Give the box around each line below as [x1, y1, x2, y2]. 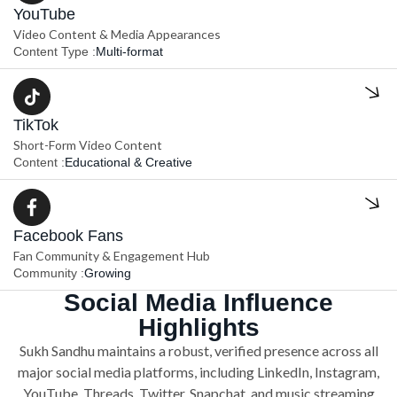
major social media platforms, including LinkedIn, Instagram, [18, 363, 379, 381]
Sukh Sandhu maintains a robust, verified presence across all [19, 342, 378, 360]
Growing [84, 266, 131, 281]
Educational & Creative [65, 155, 192, 170]
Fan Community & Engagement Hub [13, 248, 210, 264]
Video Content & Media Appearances [13, 27, 221, 43]
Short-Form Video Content [13, 137, 162, 153]
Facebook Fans [13, 227, 123, 245]
